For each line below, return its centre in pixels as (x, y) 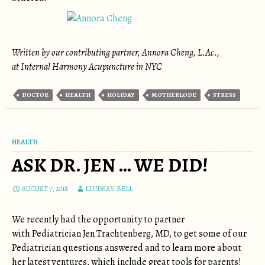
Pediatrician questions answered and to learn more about (127, 248)
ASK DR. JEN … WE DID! (110, 165)
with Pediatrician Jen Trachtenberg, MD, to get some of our (129, 234)
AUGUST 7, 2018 (45, 189)
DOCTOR (35, 95)
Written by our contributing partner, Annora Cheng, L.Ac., (116, 53)
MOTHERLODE (174, 95)
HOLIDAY (121, 95)
